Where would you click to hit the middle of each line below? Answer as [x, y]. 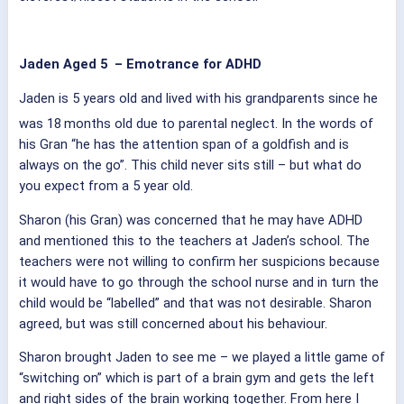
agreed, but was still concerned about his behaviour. [173, 323]
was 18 [40, 123]
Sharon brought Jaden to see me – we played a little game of [202, 358]
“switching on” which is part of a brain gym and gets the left [197, 378]
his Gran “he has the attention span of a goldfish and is [184, 144]
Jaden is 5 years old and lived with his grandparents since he [198, 99]
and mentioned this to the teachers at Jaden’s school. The [194, 240]
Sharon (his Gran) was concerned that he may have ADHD [191, 220]
